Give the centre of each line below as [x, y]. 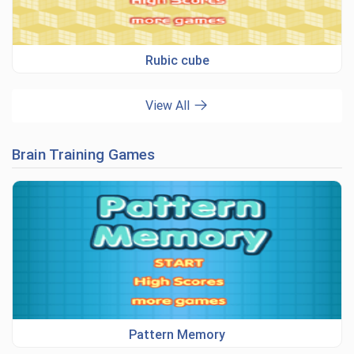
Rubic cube [177, 60]
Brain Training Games [83, 154]
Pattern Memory [177, 335]
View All [169, 105]
